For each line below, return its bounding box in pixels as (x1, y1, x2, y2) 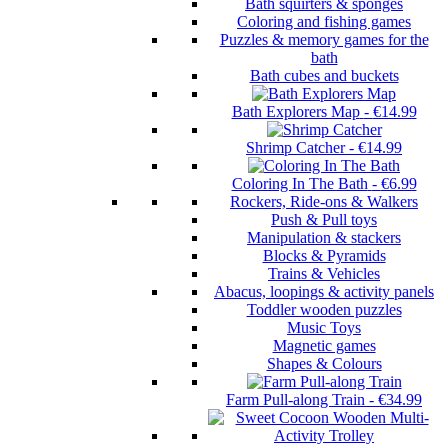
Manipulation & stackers (247, 229, 401, 247)
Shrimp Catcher (246, 139, 345, 157)
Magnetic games (272, 337, 376, 355)
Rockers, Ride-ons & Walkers (230, 193, 418, 211)
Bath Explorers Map (231, 103, 360, 121)
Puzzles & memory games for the (219, 31, 429, 49)
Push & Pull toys (271, 211, 377, 229)
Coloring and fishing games (237, 13, 411, 31)
